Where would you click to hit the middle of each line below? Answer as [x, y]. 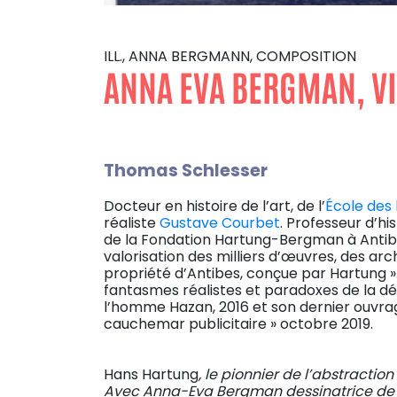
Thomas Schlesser [186, 171]
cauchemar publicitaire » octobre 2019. [238, 324]
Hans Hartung [151, 375]
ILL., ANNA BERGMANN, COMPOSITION [230, 56]
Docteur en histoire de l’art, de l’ [214, 206]
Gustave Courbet [220, 223]
